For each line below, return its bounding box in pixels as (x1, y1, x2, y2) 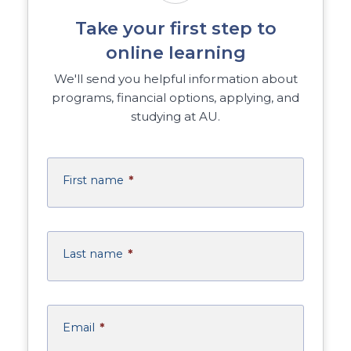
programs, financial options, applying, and (52, 90, 299, 106)
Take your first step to (74, 17, 277, 40)
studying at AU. (131, 109, 220, 125)
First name (63, 173, 125, 188)
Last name (63, 247, 124, 262)
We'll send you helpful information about (53, 71, 298, 87)
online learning (105, 42, 246, 64)
